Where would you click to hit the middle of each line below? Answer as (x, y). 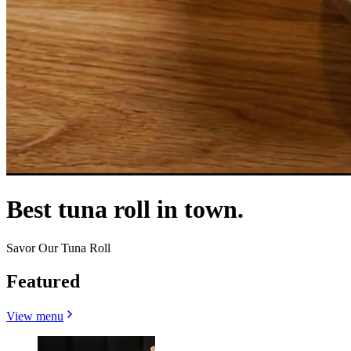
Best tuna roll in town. (125, 210)
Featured (43, 281)
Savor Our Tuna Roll (58, 248)
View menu (35, 316)
